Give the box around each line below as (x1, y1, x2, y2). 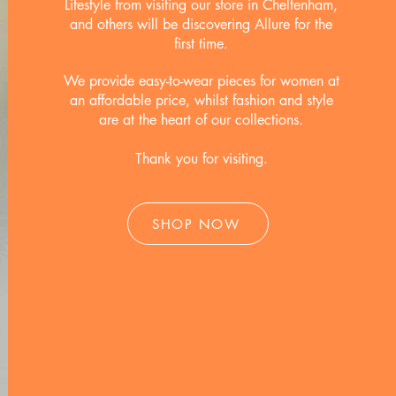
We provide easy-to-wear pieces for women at (63, 72, 339, 90)
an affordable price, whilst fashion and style (69, 91, 333, 110)
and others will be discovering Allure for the (70, 15, 333, 34)
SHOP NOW (152, 215, 240, 232)
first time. (174, 34, 229, 53)
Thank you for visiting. (134, 149, 268, 168)
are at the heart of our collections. (99, 110, 304, 129)
